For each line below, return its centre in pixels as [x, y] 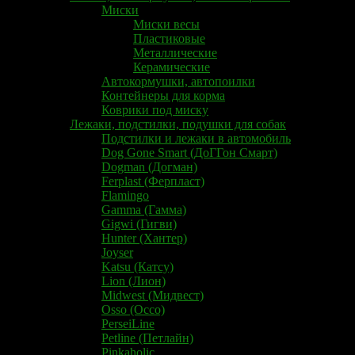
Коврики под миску [155, 109]
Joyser [117, 252]
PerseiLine [128, 323]
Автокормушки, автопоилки [178, 81]
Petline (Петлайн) [147, 338]
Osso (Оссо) [133, 309]
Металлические [175, 52]
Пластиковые [169, 38]
